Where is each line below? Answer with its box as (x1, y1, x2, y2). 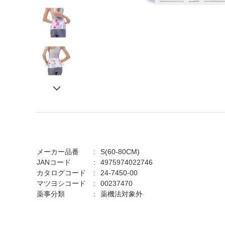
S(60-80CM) (100, 148, 140, 156)
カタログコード (37, 169, 86, 177)
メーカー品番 (37, 148, 79, 156)
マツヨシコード (37, 179, 86, 187)
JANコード (37, 158, 71, 166)
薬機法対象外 (100, 190, 143, 198)
